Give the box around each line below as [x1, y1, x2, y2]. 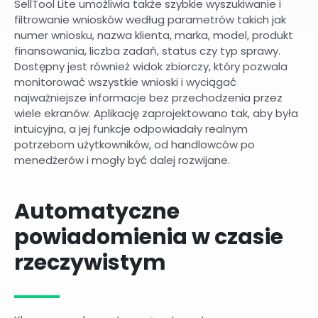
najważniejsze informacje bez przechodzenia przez [14, 90, 283, 106]
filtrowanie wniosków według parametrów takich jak [14, 12, 286, 28]
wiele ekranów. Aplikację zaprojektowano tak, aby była [14, 106, 298, 121]
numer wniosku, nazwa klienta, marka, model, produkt [14, 28, 293, 43]
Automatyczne [14, 196, 180, 226]
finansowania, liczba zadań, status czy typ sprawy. [14, 43, 280, 59]
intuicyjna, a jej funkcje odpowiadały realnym [14, 121, 248, 137]
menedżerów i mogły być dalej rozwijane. [14, 153, 230, 168]
